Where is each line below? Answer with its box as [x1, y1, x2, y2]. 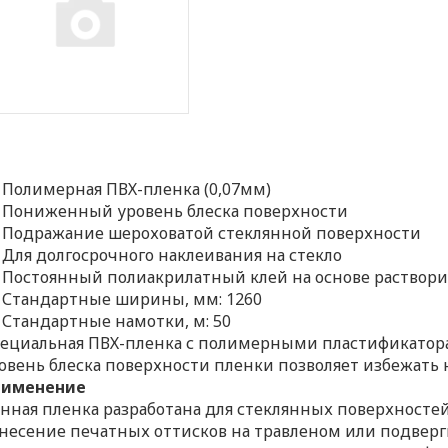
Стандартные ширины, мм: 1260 [2, 288, 263, 310]
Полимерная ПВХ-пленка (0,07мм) [2, 178, 272, 200]
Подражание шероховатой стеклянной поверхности [2, 222, 422, 244]
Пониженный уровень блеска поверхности [2, 200, 349, 222]
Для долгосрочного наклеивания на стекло [2, 244, 343, 266]
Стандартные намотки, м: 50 [2, 310, 232, 332]
